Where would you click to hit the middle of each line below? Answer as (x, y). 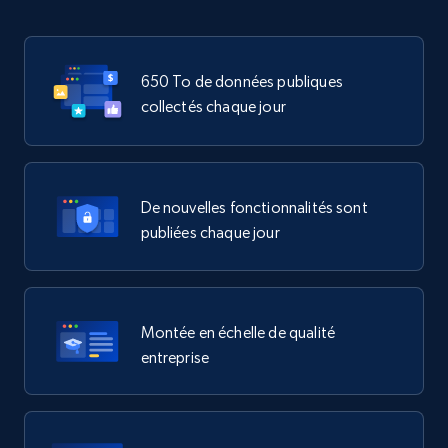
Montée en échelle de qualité (237, 332)
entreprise (175, 357)
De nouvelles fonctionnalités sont (254, 207)
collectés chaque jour (213, 107)
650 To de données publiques (241, 82)
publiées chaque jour (210, 232)
